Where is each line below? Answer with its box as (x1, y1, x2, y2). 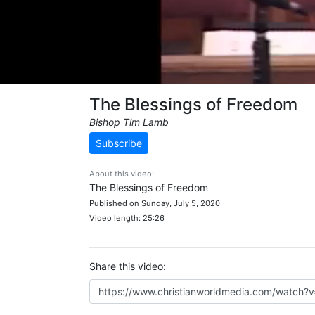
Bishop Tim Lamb (89, 116, 169, 128)
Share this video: (89, 260, 166, 272)
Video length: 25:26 (89, 213, 165, 223)
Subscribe (96, 137, 142, 149)
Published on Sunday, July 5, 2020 (89, 198, 220, 208)
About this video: (89, 169, 154, 179)
